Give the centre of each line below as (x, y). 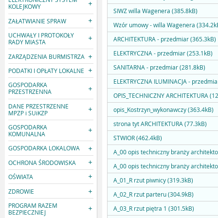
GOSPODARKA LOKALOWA (44, 148)
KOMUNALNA (27, 134)
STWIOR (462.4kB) (138, 138)
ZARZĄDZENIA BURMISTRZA (47, 56)
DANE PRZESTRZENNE (39, 106)
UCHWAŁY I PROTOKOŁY (41, 35)
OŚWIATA (21, 177)
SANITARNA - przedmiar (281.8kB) (159, 67)
